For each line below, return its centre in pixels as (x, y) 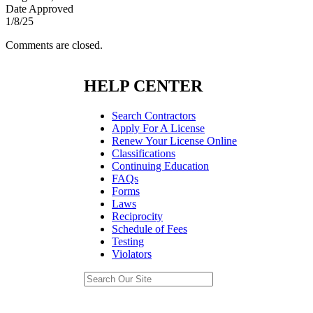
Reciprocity (137, 217)
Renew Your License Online (174, 141)
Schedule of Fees (150, 229)
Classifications (144, 154)
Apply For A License (158, 129)
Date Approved (39, 9)
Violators (132, 254)
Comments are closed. (54, 45)
